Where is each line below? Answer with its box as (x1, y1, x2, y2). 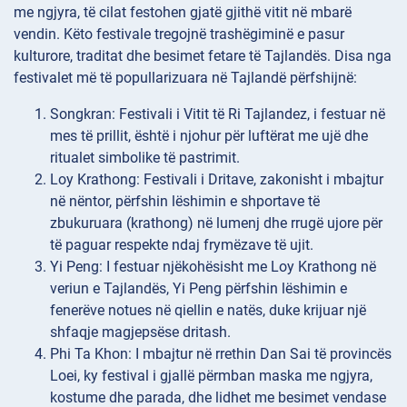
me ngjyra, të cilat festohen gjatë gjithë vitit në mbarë (14, 4, 352, 22)
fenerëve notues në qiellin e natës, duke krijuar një (50, 302, 366, 320)
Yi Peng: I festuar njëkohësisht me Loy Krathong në (50, 258, 376, 276)
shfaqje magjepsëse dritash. (50, 323, 231, 342)
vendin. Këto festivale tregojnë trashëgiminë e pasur (14, 25, 344, 44)
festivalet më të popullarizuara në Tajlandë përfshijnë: (14, 69, 357, 87)
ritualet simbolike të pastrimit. (50, 149, 240, 167)
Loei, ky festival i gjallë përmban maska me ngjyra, (50, 367, 372, 385)
